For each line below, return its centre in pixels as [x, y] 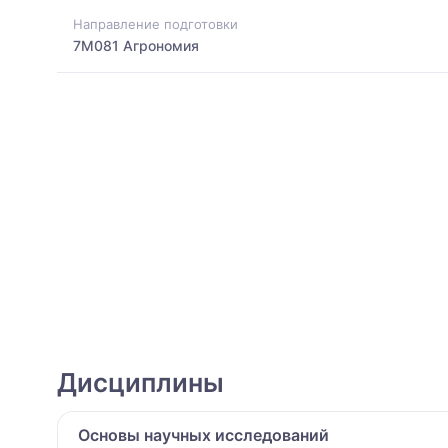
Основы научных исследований [203, 435]
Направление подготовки [155, 23]
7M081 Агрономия [136, 45]
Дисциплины [140, 383]
